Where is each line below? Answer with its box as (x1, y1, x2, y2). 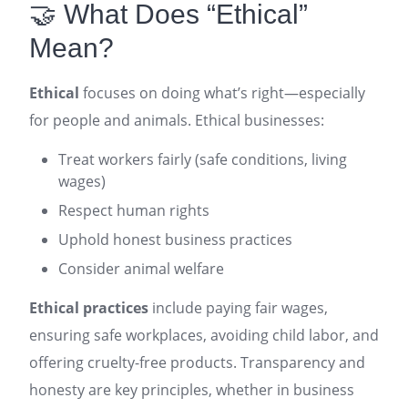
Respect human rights (58, 200, 209, 220)
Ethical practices (29, 298, 148, 318)
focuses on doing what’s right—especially (79, 83, 365, 103)
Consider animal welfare (58, 259, 224, 279)
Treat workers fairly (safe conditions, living (58, 149, 347, 169)
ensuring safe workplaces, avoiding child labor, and (29, 325, 379, 345)
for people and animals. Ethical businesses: (29, 110, 324, 130)
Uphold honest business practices (58, 229, 292, 250)
